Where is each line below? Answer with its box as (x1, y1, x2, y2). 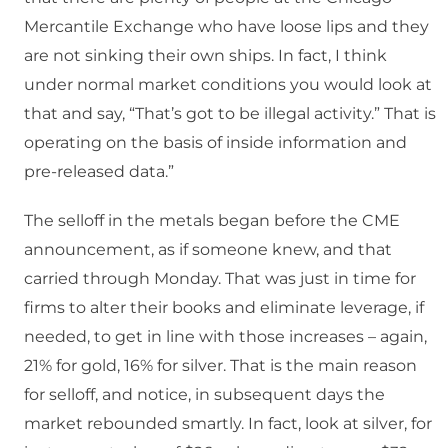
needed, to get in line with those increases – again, (24, 327, 427, 347)
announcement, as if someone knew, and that (24, 240, 392, 260)
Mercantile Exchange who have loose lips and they (24, 17, 429, 37)
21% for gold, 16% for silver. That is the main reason (24, 356, 417, 376)
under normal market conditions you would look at (24, 75, 432, 95)
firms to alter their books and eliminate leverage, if (24, 298, 424, 318)
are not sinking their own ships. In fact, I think (24, 46, 387, 66)
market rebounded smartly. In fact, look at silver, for (24, 414, 432, 434)
